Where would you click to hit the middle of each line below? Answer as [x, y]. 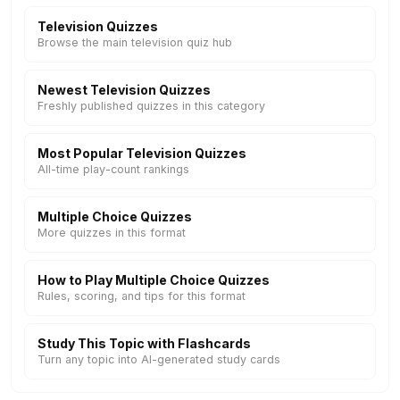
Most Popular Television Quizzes [142, 153]
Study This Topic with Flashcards [144, 343]
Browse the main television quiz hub [135, 42]
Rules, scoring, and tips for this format [142, 296]
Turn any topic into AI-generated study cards [159, 359]
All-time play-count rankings [113, 169]
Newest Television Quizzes [124, 90]
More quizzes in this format [112, 233]
